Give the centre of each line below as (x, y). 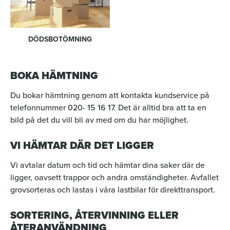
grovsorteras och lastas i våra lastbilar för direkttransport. (114, 190)
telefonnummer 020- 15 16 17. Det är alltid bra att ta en (108, 108)
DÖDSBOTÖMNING (60, 39)
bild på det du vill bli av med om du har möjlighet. (99, 120)
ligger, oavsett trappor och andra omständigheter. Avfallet (114, 177)
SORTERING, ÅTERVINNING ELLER (94, 215)
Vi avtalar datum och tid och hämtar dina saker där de (108, 165)
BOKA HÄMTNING (54, 75)
